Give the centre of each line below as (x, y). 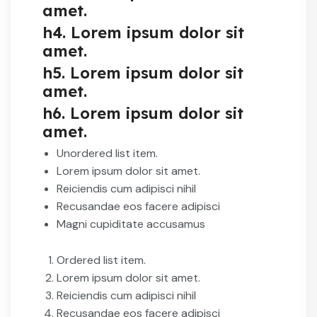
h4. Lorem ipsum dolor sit (143, 32)
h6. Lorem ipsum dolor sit (143, 113)
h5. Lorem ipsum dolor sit (143, 73)
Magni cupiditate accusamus (131, 224)
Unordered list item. (107, 153)
